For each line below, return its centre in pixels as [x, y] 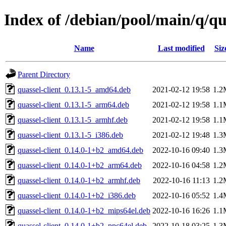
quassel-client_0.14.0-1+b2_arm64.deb [80, 165]
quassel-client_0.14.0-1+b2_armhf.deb [79, 180]
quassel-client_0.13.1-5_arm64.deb [73, 104]
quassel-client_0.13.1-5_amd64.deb [74, 89]
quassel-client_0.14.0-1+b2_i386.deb [77, 195]
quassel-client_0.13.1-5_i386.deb [70, 135]
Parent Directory [44, 74]
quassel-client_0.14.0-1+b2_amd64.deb [80, 150]
